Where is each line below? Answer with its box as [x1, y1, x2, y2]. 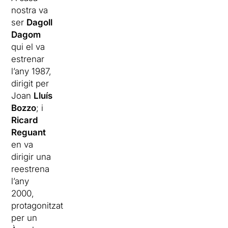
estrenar [11, 54, 45, 64]
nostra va [11, 5, 48, 15]
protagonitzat [11, 201, 64, 211]
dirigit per [11, 78, 49, 89]
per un [11, 213, 38, 223]
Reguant [11, 127, 46, 137]
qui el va [11, 42, 45, 52]
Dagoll [26, 17, 53, 27]
